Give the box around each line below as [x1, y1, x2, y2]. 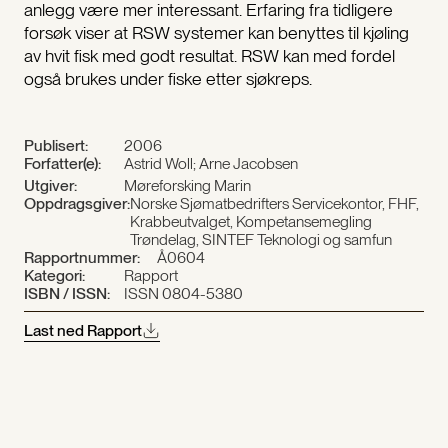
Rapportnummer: [23, 248, 140, 268]
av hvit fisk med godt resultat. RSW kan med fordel [23, 45, 395, 67]
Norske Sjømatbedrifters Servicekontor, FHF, [129, 194, 419, 214]
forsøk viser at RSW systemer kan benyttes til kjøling [23, 22, 409, 44]
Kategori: [23, 266, 85, 286]
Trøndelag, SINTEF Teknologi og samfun [129, 230, 392, 250]
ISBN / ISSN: [23, 284, 110, 304]
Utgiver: [23, 176, 77, 196]
